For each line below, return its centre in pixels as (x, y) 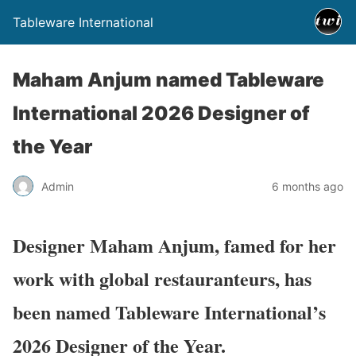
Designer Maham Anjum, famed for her (174, 245)
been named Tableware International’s (169, 311)
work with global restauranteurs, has (162, 278)
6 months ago (308, 186)
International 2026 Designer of (161, 113)
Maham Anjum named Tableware (168, 80)
